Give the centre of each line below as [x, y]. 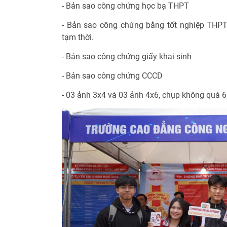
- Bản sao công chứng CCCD [112, 76]
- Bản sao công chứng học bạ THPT [125, 6]
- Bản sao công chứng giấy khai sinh [127, 57]
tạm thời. [78, 37]
